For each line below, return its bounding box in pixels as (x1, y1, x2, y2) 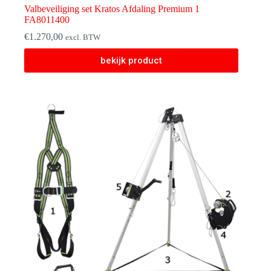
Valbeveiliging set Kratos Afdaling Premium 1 (24, 4, 200, 15)
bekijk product (100, 55, 163, 67)
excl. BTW (65, 33, 100, 42)
